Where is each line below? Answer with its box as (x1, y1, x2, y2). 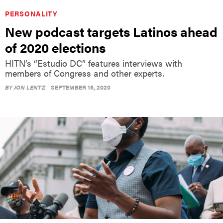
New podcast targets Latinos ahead (5, 22, 218, 41)
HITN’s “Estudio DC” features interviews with (5, 56, 182, 69)
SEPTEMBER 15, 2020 (51, 82, 111, 92)
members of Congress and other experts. (5, 66, 164, 79)
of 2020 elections (5, 38, 106, 57)
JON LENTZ (14, 82, 45, 92)
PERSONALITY (5, 8, 58, 18)
